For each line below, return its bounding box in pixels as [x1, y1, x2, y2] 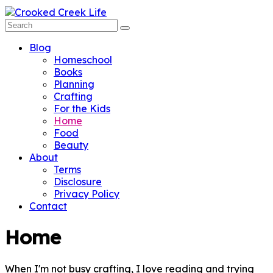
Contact [29, 199, 67, 212]
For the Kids [54, 102, 110, 115]
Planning [54, 77, 94, 90]
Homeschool [54, 53, 112, 66]
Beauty [54, 138, 88, 151]
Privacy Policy [54, 187, 119, 200]
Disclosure [54, 175, 102, 188]
